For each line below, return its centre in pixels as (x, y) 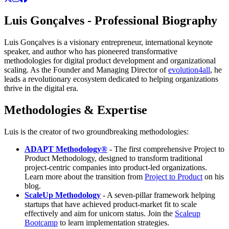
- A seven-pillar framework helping (158, 195)
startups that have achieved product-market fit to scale (111, 204)
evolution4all (189, 70)
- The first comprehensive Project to (166, 149)
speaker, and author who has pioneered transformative (91, 51)
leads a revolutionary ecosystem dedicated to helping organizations (111, 79)
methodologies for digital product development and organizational (110, 60)
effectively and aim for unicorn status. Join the (100, 213)
